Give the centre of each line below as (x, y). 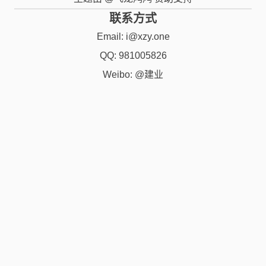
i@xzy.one (148, 37)
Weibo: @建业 (133, 75)
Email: (111, 37)
